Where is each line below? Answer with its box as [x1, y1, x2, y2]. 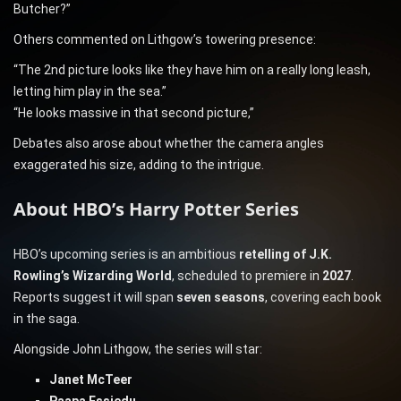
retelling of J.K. [239, 247, 332, 262]
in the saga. [13, 311, 80, 327]
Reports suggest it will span [13, 290, 176, 305]
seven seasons [176, 290, 265, 305]
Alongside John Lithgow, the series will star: [13, 342, 262, 357]
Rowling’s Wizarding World [13, 269, 172, 284]
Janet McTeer [49, 372, 132, 388]
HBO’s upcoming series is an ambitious [13, 247, 239, 262]
